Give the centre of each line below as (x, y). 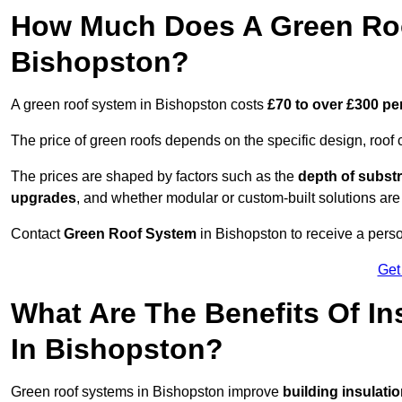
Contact (37, 234)
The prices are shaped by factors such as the (154, 177)
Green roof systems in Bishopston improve (147, 392)
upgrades (44, 198)
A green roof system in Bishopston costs (139, 105)
